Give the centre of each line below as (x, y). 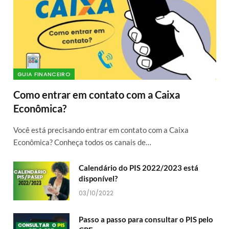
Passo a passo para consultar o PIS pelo (146, 220)
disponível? (98, 179)
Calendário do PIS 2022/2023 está (139, 168)
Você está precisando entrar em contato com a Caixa (101, 130)
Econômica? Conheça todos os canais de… (82, 142)
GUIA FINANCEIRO (44, 74)
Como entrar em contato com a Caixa (97, 95)
